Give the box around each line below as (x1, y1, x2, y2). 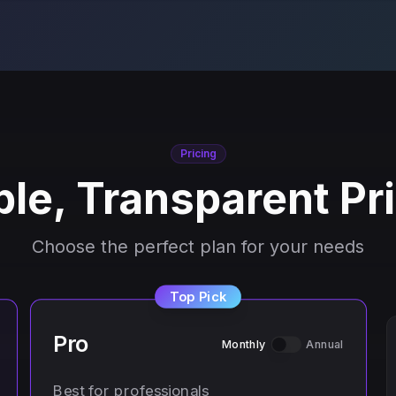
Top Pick (169, 288, 227, 305)
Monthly (221, 337, 265, 352)
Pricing (179, 147, 217, 160)
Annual (306, 337, 344, 352)
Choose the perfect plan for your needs (32, 236, 364, 257)
